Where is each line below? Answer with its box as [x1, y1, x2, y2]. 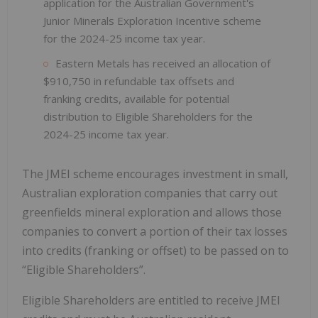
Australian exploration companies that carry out [22, 185, 278, 201]
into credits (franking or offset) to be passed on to [22, 242, 289, 258]
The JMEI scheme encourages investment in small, [22, 165, 288, 182]
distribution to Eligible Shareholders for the [43, 109, 253, 124]
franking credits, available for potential [43, 91, 229, 106]
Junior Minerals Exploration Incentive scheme [43, 13, 261, 28]
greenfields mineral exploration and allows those [22, 204, 282, 220]
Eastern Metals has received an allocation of [55, 55, 270, 70]
